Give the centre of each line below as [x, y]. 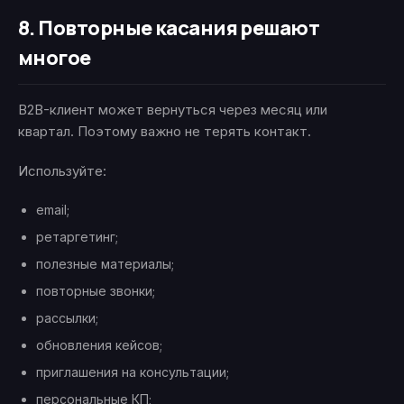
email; [53, 210]
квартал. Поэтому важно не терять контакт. [165, 132]
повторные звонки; [96, 291]
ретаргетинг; [77, 237]
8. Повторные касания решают [169, 28]
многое [55, 58]
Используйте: [62, 171]
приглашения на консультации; [133, 372]
